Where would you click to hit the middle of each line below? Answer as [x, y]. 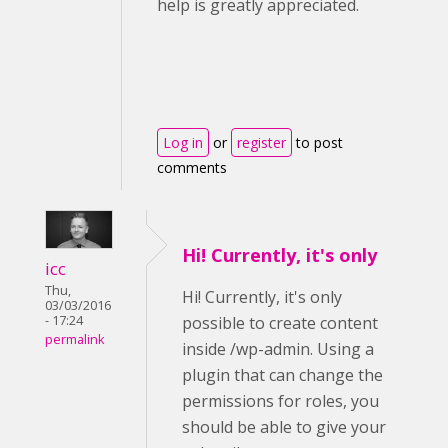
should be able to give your [284, 427]
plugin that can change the [282, 375]
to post [317, 142]
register [261, 142]
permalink [74, 339]
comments [192, 167]
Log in [183, 142]
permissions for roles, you [280, 401]
